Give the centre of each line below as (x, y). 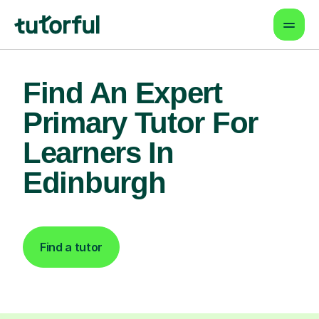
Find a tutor (72, 247)
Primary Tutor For (140, 123)
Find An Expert (122, 93)
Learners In (98, 153)
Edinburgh (94, 183)
